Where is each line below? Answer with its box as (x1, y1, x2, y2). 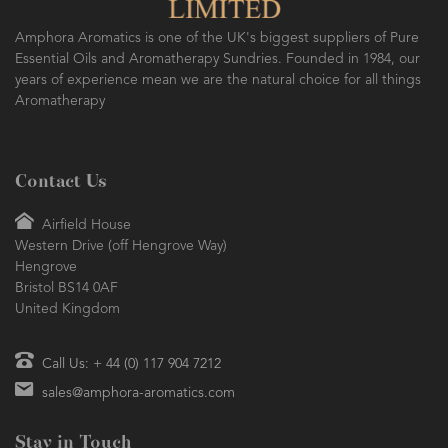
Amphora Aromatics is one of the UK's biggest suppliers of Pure (15, 31, 419, 46)
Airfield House (34, 218, 131, 233)
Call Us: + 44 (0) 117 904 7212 (42, 357, 221, 372)
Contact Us (15, 173, 107, 192)
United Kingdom (15, 302, 120, 317)
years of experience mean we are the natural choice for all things (15, 73, 421, 88)
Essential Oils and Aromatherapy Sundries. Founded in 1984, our (15, 52, 420, 67)
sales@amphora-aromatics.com (42, 386, 235, 401)
